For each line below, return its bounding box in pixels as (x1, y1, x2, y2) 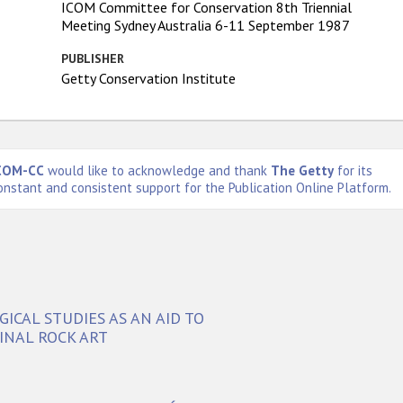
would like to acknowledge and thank (44, 161, 271, 179)
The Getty (271, 161, 334, 179)
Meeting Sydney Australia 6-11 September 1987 (61, 15, 351, 34)
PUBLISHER (61, 49, 125, 67)
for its (334, 161, 372, 179)
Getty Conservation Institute (61, 68, 237, 87)
